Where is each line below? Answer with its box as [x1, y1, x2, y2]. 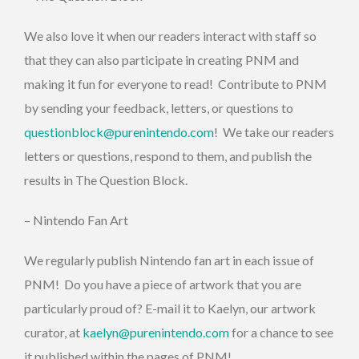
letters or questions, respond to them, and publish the [24, 147, 312, 163]
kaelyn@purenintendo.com [83, 324, 229, 340]
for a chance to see [229, 324, 333, 340]
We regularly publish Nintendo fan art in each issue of [24, 252, 314, 268]
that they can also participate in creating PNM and [24, 51, 299, 67]
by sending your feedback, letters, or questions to [24, 99, 293, 115]
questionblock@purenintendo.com [24, 123, 214, 139]
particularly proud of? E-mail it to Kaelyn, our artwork [24, 300, 316, 316]
